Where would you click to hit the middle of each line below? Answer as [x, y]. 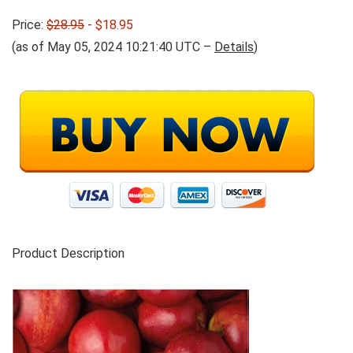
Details [234, 47]
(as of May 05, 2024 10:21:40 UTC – [113, 47]
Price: [29, 25]
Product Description [68, 254]
